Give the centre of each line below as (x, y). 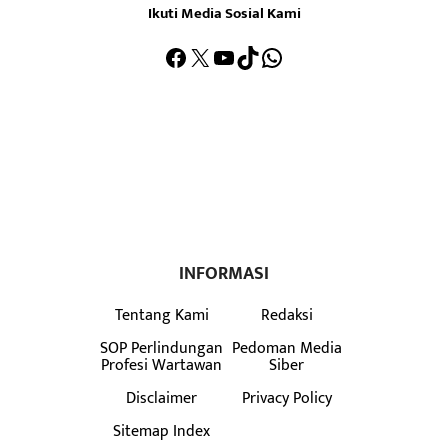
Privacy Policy (286, 397)
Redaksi (286, 314)
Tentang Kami (161, 314)
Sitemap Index (161, 430)
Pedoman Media (286, 347)
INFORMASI (224, 273)
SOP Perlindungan (161, 347)
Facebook (210, 56)
